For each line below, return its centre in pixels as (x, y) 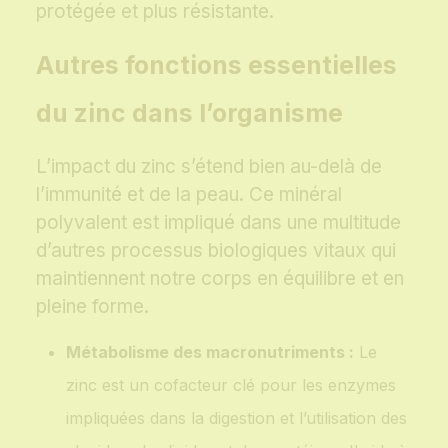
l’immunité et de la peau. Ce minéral (189, 195)
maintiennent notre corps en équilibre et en (220, 279)
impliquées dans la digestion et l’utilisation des (236, 418)
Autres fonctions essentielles (216, 65)
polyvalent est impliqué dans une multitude (218, 223)
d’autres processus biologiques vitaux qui (216, 251)
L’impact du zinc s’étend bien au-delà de (209, 167)
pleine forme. (92, 307)
